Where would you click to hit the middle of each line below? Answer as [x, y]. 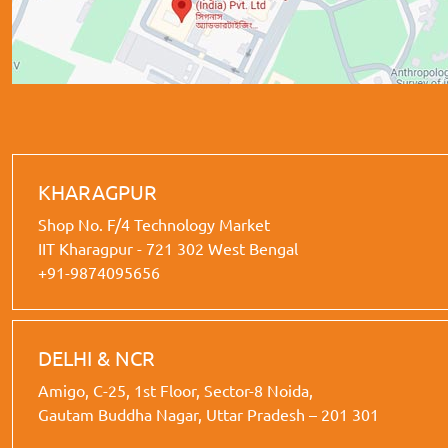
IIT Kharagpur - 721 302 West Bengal [168, 247]
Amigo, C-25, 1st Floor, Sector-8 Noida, [175, 389]
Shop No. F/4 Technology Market [154, 223]
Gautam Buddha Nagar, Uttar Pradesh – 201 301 [208, 413]
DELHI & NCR [96, 357]
